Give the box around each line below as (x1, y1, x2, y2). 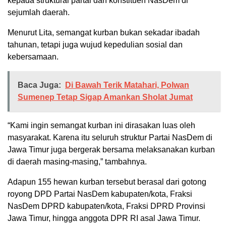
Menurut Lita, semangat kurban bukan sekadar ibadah (8, 28, 200, 37)
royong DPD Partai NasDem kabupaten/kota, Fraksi (8, 189, 192, 198)
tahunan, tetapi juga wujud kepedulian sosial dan (8, 40, 183, 49)
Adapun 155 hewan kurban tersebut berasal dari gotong (8, 177, 206, 186)
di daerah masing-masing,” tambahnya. (8, 157, 147, 166)
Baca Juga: (18, 80, 61, 89)
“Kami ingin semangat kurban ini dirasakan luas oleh (8, 121, 195, 130)
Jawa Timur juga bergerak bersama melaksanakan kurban (8, 145, 215, 154)
